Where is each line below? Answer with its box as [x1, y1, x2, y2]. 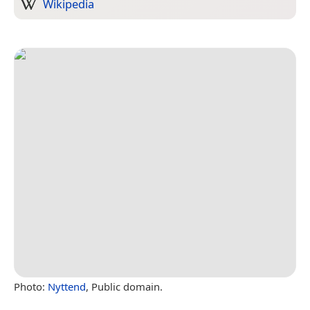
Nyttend [48, 279, 86, 293]
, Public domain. [86, 279, 163, 293]
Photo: [14, 279, 48, 293]
